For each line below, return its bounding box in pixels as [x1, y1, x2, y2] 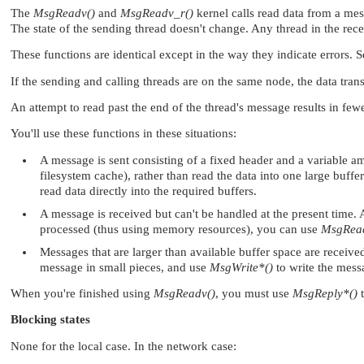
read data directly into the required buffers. [40, 184, 257, 197]
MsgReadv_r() [120, 6, 193, 19]
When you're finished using [11, 286, 154, 300]
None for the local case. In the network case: [11, 339, 236, 353]
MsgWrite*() [210, 260, 273, 274]
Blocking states [11, 313, 90, 327]
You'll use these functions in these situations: [11, 127, 236, 141]
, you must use [215, 286, 292, 300]
